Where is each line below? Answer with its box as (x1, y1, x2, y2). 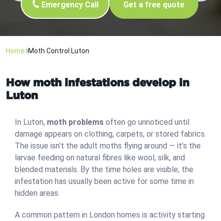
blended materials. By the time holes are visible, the (15, 165, 193, 175)
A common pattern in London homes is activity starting (15, 210, 205, 220)
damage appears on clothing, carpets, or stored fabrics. (15, 129, 206, 139)
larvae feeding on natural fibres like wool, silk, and (15, 153, 185, 163)
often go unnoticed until (104, 117, 189, 127)
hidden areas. (15, 188, 60, 198)
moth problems (47, 117, 104, 127)
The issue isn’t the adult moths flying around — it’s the (15, 141, 201, 151)
